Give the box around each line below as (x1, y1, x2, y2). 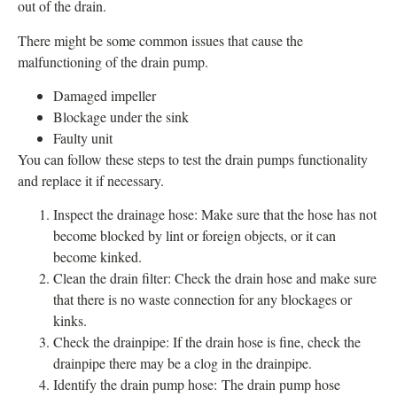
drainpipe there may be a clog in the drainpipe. (53, 354, 312, 373)
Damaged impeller (53, 86, 156, 105)
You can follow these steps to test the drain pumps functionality (18, 150, 368, 168)
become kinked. (53, 247, 142, 267)
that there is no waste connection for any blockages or (53, 290, 352, 309)
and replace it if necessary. (18, 171, 164, 190)
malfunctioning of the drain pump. (18, 51, 208, 71)
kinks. (53, 311, 87, 331)
